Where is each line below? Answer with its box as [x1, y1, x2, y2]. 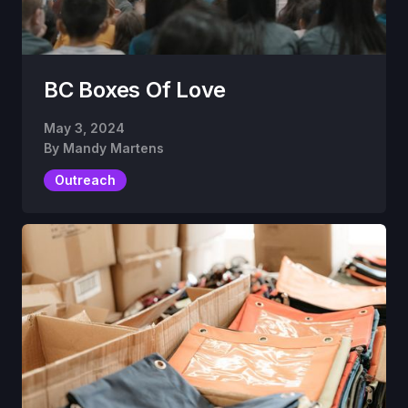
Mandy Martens [63, 139, 164, 156]
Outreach [55, 171, 116, 188]
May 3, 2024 [44, 119, 125, 136]
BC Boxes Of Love [44, 76, 227, 103]
